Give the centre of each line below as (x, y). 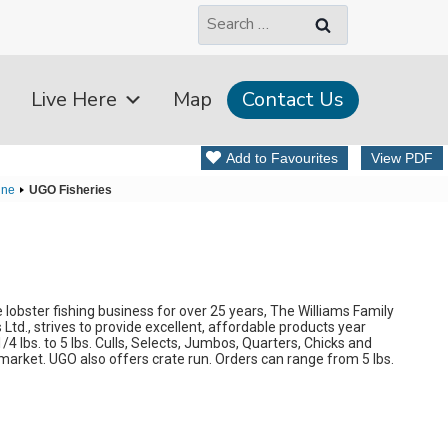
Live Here (74, 99)
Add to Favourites (282, 158)
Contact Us (293, 99)
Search (220, 16)
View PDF (402, 158)
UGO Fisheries (70, 190)
